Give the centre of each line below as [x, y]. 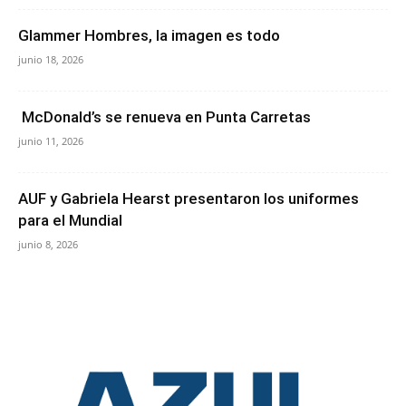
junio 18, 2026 [51, 59]
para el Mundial [72, 220]
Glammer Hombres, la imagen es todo [149, 35]
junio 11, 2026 [51, 141]
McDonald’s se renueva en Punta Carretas [164, 117]
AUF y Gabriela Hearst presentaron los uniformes [188, 198]
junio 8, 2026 [48, 244]
